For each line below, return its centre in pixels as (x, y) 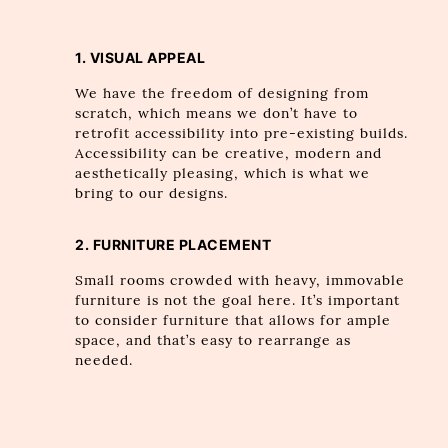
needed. (104, 361)
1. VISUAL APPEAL (140, 58)
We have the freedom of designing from (222, 93)
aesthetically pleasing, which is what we (223, 173)
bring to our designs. (152, 193)
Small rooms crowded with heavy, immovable (240, 281)
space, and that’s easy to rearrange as (213, 341)
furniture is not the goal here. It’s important (238, 301)
